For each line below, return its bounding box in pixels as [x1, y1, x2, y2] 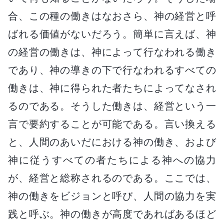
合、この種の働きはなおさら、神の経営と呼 [8, 9, 216, 22]
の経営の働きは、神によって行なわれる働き [8, 45, 216, 58]
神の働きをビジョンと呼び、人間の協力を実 [8, 189, 216, 202]
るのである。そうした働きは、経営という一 [8, 99, 216, 112]
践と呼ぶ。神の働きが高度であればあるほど [8, 207, 216, 220]
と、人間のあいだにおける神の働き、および [8, 135, 216, 148]
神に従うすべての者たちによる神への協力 [8, 153, 216, 166]
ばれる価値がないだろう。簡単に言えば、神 [8, 27, 216, 40]
